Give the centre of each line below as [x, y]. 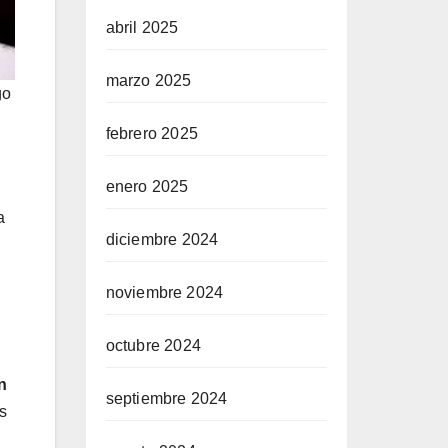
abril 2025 [142, 27]
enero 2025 [147, 186]
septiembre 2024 [166, 398]
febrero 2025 [151, 133]
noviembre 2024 [164, 292]
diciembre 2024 [162, 239]
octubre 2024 [153, 345]
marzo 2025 [148, 80]
